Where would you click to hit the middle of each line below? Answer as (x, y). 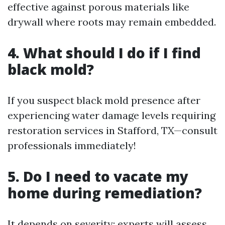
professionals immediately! (72, 145)
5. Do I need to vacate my (98, 176)
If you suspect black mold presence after (104, 100)
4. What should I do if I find (104, 53)
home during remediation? (105, 193)
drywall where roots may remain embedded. (112, 22)
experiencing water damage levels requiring (111, 115)
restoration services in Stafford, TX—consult (113, 130)
